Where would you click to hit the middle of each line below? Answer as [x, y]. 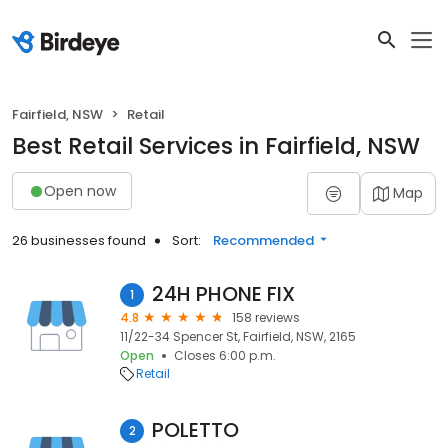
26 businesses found [79, 240]
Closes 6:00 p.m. [225, 355]
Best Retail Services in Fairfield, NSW [216, 146]
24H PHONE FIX [223, 294]
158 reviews [266, 317]
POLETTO [195, 430]
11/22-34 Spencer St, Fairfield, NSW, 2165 [238, 336]
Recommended [263, 240]
